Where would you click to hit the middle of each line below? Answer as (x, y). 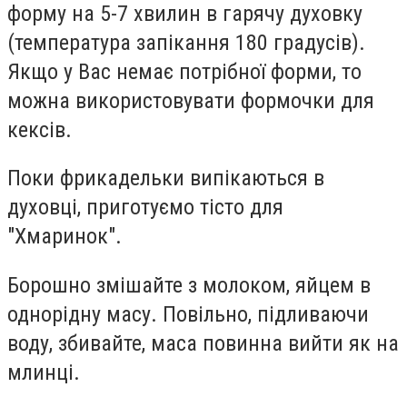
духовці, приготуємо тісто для (145, 208)
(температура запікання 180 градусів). (186, 42)
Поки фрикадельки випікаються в (166, 179)
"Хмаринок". (65, 237)
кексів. (40, 129)
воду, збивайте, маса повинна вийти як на (203, 343)
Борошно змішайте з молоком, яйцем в (189, 285)
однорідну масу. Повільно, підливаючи (188, 314)
